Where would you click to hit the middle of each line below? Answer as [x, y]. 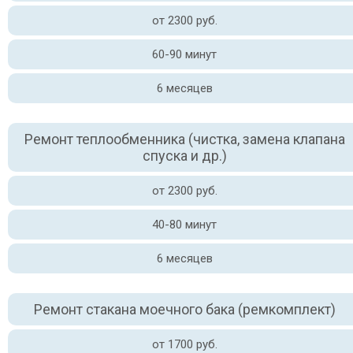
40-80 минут [184, 225]
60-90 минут [184, 54]
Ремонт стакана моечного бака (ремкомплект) [184, 309]
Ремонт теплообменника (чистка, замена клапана [184, 139]
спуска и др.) [184, 156]
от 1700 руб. [184, 344]
